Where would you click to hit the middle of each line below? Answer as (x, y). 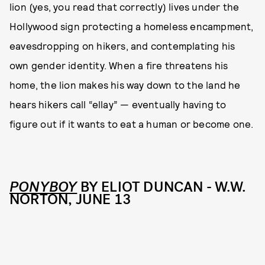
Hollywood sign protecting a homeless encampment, (132, 26)
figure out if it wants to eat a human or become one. (132, 123)
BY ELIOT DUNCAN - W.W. (162, 187)
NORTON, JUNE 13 (70, 199)
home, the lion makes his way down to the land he (125, 84)
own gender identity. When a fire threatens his (119, 65)
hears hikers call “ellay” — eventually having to (118, 104)
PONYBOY (43, 187)
